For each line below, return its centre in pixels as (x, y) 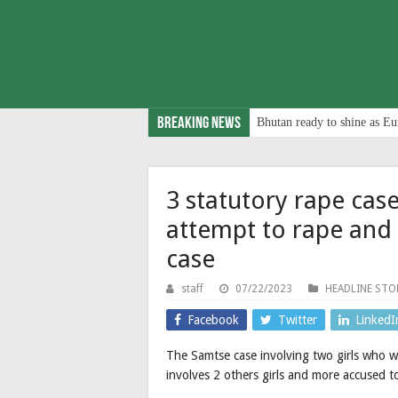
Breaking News (199, 123)
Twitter (298, 319)
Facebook (213, 319)
